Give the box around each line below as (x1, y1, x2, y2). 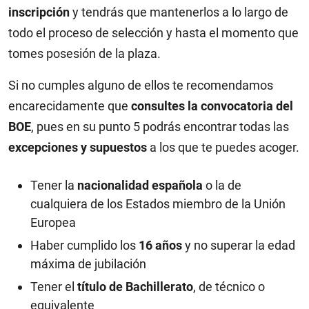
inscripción (8, 5, 70, 19)
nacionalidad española (77, 178, 203, 192)
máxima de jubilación (30, 257, 146, 271)
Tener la (30, 178, 77, 192)
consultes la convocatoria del (131, 99, 293, 113)
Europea (30, 215, 76, 230)
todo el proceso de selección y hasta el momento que (8, 26, 299, 40)
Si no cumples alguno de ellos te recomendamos (8, 78, 273, 92)
